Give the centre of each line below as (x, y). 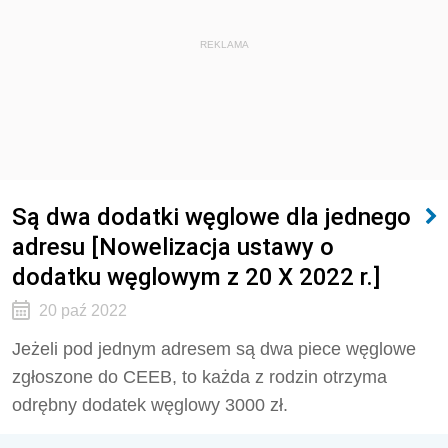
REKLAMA (224, 44)
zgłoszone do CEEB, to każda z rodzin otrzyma (199, 377)
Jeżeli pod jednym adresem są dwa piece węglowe (214, 349)
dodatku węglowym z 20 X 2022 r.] (196, 276)
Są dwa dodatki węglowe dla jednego (211, 216)
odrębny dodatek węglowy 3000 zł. (150, 405)
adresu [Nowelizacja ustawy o (173, 246)
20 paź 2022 (82, 310)
